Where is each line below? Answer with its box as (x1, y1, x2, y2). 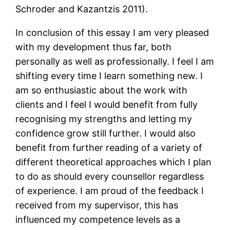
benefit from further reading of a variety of (15, 142, 203, 154)
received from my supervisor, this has (15, 200, 179, 211)
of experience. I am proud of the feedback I (15, 185, 204, 197)
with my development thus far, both (15, 42, 172, 53)
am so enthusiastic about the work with (15, 85, 188, 96)
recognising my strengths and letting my (15, 113, 193, 125)
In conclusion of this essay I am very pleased (15, 27, 209, 39)
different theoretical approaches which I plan (15, 157, 212, 168)
